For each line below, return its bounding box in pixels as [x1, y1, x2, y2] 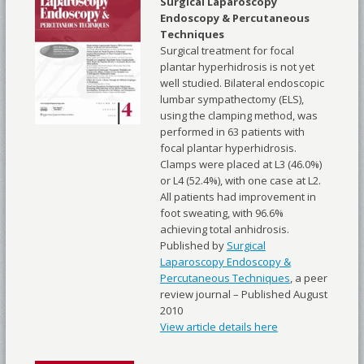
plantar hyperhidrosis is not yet [159, 59, 314, 75]
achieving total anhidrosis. [159, 222, 289, 237]
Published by [159, 238, 227, 253]
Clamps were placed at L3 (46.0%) [159, 157, 322, 172]
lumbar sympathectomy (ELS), [159, 92, 304, 107]
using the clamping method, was [159, 108, 318, 123]
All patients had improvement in [159, 189, 316, 205]
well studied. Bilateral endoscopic [159, 76, 324, 91]
